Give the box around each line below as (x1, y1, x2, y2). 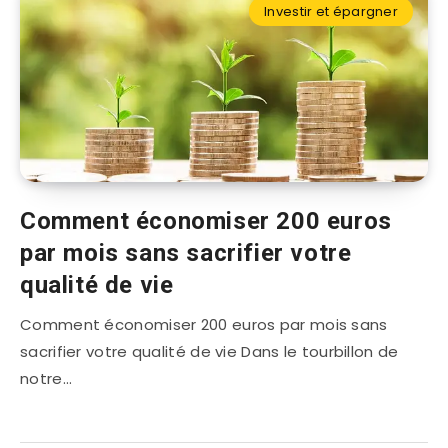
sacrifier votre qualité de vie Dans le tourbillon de (20, 341, 399, 363)
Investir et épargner (264, 2, 398, 22)
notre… (20, 368, 72, 390)
